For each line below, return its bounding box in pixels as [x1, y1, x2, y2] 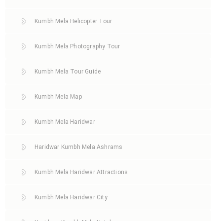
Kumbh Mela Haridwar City [35, 193, 108, 201]
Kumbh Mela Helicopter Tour [35, 17, 112, 25]
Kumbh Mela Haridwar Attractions [35, 168, 128, 176]
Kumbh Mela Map [35, 93, 82, 100]
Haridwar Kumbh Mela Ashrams [35, 143, 123, 150]
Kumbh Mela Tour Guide [35, 68, 101, 75]
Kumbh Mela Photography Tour [35, 42, 120, 50]
